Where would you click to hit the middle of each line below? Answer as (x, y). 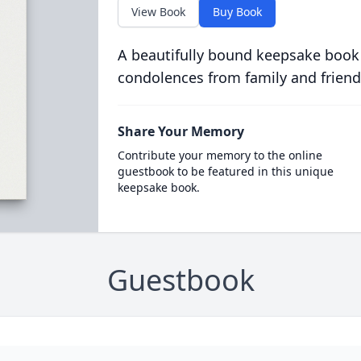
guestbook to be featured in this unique (225, 171)
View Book (158, 12)
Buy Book (237, 12)
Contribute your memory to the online (220, 155)
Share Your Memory (180, 131)
